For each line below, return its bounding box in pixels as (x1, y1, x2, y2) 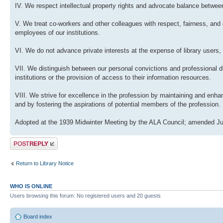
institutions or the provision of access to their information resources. (15, 74, 211, 82)
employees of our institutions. (15, 29, 100, 37)
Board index (23, 213, 52, 220)
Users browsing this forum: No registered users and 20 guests (10, 193, 161, 199)
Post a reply (10, 137, 39, 144)
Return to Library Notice (16, 160, 74, 166)
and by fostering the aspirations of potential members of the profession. (15, 101, 221, 109)
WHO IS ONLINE (10, 183, 52, 190)
